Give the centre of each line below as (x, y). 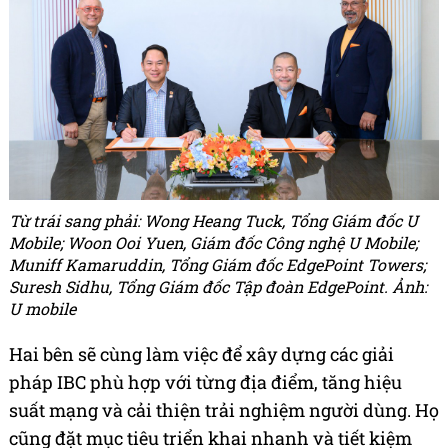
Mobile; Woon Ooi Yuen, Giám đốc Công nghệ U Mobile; (213, 243)
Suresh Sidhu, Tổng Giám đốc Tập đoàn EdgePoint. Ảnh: (218, 287)
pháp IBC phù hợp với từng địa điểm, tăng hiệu (205, 382)
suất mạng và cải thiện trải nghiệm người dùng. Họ (224, 410)
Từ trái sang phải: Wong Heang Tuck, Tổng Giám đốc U (213, 221)
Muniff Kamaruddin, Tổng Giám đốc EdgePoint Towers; (217, 265)
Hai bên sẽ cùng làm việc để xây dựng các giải (201, 354)
